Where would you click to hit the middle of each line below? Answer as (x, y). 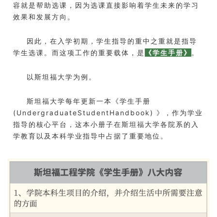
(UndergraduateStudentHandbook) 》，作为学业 (108, 112)
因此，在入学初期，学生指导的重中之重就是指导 (112, 41)
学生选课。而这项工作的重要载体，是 (79, 52)
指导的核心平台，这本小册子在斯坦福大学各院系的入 (106, 124)
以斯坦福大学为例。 (62, 77)
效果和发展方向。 (44, 16)
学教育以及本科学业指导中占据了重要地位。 (91, 136)
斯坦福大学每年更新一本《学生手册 (89, 101)
